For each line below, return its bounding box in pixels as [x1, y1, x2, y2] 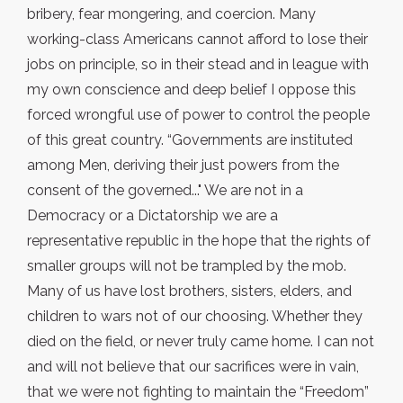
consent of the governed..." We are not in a [27, 182, 303, 200]
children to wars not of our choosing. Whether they [27, 308, 363, 326]
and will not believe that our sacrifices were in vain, [27, 358, 359, 376]
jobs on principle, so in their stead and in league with [27, 56, 369, 74]
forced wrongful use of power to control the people [27, 106, 370, 124]
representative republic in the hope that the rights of [27, 232, 371, 250]
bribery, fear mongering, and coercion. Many [27, 5, 316, 23]
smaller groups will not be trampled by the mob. [27, 257, 346, 275]
